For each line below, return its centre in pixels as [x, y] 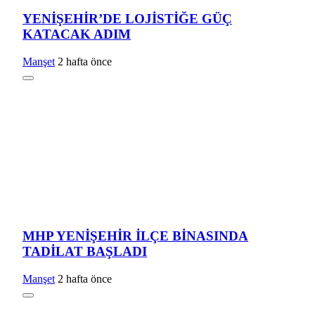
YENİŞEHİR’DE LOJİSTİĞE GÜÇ [127, 18]
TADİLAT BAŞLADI [85, 252]
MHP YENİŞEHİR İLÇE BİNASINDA [135, 236]
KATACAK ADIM [77, 34]
